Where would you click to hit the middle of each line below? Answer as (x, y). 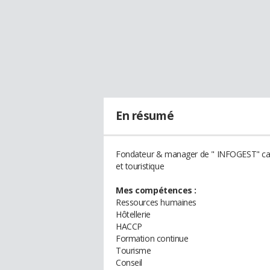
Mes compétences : (156, 190)
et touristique (140, 166)
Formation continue (152, 238)
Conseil (129, 262)
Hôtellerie (133, 214)
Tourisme (133, 250)
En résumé (145, 116)
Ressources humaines (156, 202)
